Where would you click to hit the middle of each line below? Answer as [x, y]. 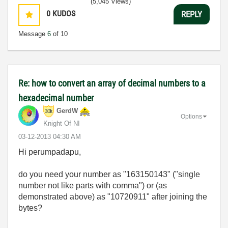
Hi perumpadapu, [50, 152]
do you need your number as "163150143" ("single [109, 174]
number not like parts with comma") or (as [93, 186]
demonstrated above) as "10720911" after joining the [113, 197]
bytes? [30, 208]
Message [33, 34]
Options [191, 116]
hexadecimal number [56, 98]
